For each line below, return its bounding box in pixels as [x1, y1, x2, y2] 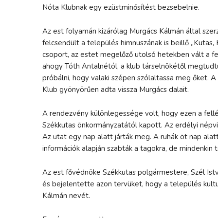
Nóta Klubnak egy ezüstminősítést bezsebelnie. [42, 2, 200, 12]
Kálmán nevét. [42, 190, 90, 200]
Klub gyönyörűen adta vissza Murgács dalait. [42, 84, 189, 94]
